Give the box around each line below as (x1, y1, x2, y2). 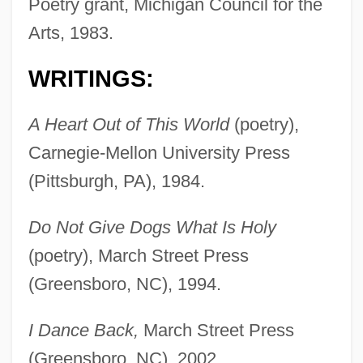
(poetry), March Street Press (28, 246, 249, 267)
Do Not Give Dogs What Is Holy (28, 217, 276, 238)
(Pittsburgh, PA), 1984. (28, 171, 205, 192)
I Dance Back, (28, 320, 139, 341)
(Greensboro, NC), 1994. (28, 274, 221, 295)
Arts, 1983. (28, 23, 113, 44)
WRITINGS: (28, 66, 154, 92)
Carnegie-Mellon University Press (28, 143, 290, 164)
